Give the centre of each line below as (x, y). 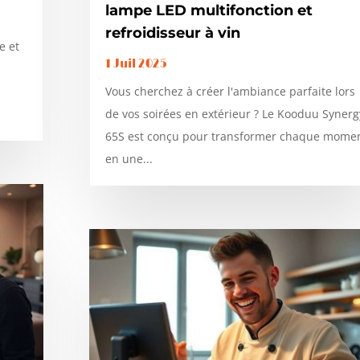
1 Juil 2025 (136, 63)
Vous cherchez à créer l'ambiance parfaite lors (230, 91)
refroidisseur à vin (172, 33)
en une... (129, 158)
